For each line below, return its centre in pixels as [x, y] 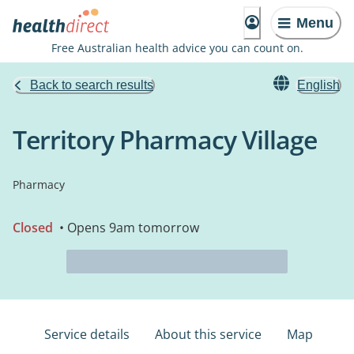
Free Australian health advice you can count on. [177, 48]
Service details [87, 334]
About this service [208, 334]
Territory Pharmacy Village [165, 139]
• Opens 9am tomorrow [128, 228]
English [318, 85]
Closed [33, 228]
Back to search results [92, 85]
